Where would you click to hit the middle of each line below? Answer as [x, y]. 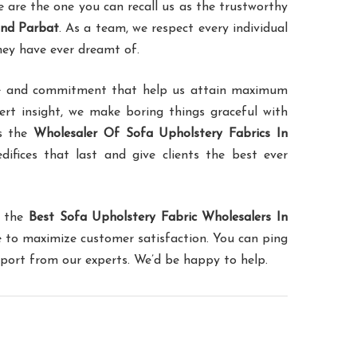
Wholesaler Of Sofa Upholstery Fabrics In [161, 134]
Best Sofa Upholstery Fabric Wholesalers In [158, 218]
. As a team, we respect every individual [173, 29]
